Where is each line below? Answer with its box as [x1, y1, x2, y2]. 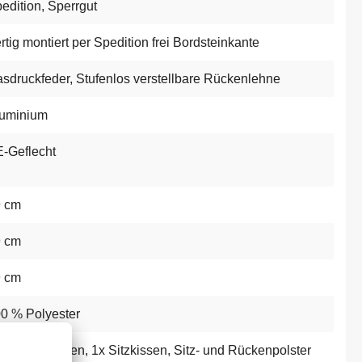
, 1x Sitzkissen [85, 343, 167, 357]
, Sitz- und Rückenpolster [167, 343, 311, 357]
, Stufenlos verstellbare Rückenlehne [69, 71, 280, 86]
